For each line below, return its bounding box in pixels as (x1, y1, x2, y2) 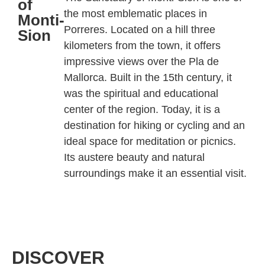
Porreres (63, 23, 105, 35)
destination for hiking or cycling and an (63, 119, 245, 131)
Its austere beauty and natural (63, 151, 205, 163)
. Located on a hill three (104, 23, 215, 35)
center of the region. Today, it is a (63, 103, 220, 115)
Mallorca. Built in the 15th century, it (63, 71, 232, 83)
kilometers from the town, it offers (63, 39, 221, 51)
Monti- (18, 11, 64, 29)
